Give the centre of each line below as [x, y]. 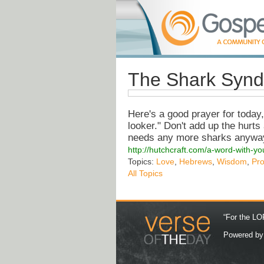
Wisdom [232, 162]
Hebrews [196, 162]
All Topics [145, 174]
